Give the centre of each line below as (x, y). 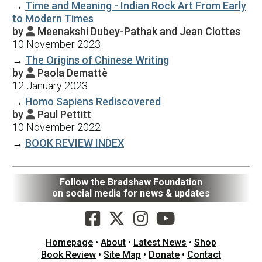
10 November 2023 (56, 44)
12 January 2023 (50, 85)
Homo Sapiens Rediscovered (93, 101)
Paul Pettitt (64, 114)
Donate (164, 254)
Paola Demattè (73, 73)
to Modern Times (53, 18)
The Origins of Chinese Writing (97, 60)
